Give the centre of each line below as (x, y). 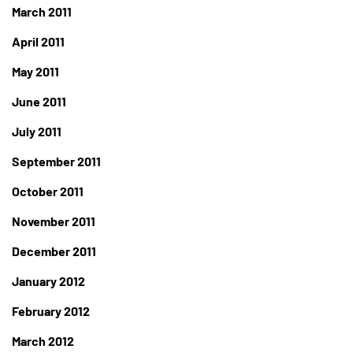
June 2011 (39, 102)
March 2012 (43, 341)
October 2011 (48, 191)
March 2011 (42, 12)
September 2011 (56, 162)
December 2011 (54, 251)
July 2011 (37, 132)
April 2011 (38, 42)
